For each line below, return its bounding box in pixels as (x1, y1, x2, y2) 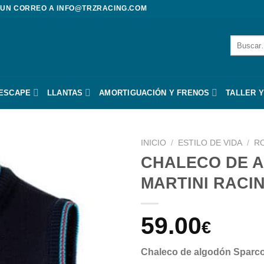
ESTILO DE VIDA (178, 138, 243, 147)
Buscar (230, 36, 255, 45)
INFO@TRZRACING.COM (57, 4, 147, 13)
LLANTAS (47, 88, 83, 97)
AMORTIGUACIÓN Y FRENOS (99, 88, 210, 97)
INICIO (141, 138, 166, 147)
